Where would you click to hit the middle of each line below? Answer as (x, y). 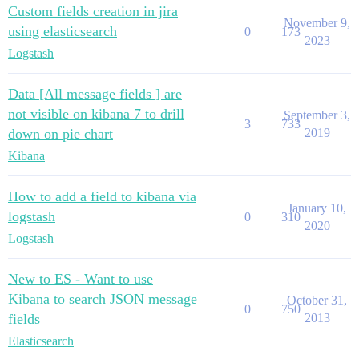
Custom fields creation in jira (93, 11)
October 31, (317, 300)
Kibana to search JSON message (103, 298)
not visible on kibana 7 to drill (96, 113)
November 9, (317, 22)
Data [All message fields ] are (95, 93)
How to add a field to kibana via (102, 196)
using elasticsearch (63, 31)
